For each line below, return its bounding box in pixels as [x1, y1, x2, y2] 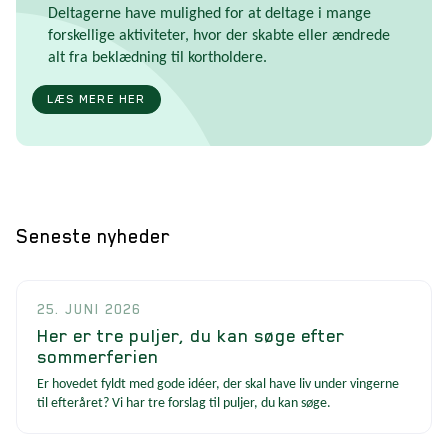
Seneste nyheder [16, 225, 170, 247]
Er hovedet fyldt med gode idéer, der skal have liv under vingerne [37, 376, 399, 392]
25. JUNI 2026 [37, 300, 141, 317]
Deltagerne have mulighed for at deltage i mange [48, 5, 371, 22]
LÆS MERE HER [47, 91, 146, 106]
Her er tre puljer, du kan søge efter [37, 324, 345, 346]
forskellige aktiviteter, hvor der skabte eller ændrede [48, 27, 390, 44]
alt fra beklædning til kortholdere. [48, 49, 267, 66]
